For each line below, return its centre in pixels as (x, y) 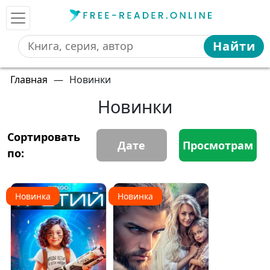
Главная (29, 80)
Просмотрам (218, 145)
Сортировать (44, 137)
